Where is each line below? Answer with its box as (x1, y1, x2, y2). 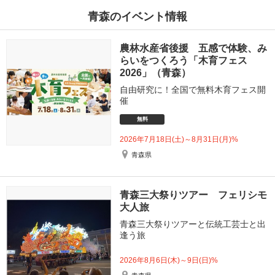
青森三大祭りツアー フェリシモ (120, 189, 268, 200)
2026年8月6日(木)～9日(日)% (120, 255, 219, 265)
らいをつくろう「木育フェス (120, 55, 248, 66)
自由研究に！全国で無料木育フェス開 (120, 84, 266, 95)
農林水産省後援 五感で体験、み (120, 42, 268, 53)
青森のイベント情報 (88, 10, 187, 23)
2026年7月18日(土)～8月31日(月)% (120, 134, 239, 144)
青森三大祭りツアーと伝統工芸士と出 (120, 219, 266, 229)
